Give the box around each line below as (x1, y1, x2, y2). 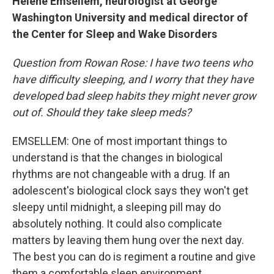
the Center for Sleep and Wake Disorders (12, 28, 217, 41)
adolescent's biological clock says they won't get (12, 184, 248, 198)
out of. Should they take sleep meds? (12, 106, 191, 119)
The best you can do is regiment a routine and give (12, 250, 256, 264)
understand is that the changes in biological (12, 151, 223, 165)
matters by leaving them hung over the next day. (12, 234, 244, 247)
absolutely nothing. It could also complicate (12, 217, 222, 231)
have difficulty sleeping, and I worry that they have (12, 73, 254, 86)
